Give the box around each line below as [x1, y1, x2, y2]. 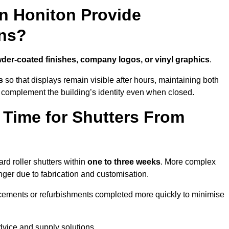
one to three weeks [87, 157, 161, 167]
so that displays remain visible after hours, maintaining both [3, 76, 219, 85]
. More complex [161, 157, 216, 167]
